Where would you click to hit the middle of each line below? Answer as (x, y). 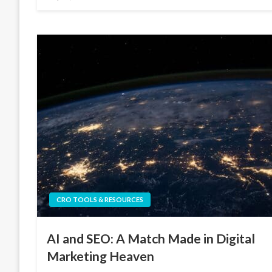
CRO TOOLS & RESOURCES (100, 199)
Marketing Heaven (101, 256)
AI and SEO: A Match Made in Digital (151, 238)
